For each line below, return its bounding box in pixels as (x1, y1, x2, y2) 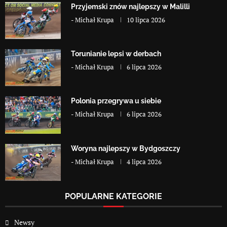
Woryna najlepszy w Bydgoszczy (71, 144, 180, 153)
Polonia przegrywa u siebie (71, 97, 161, 105)
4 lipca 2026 (127, 157, 162, 166)
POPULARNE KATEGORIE (65, 192, 162, 202)
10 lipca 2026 (127, 15, 165, 24)
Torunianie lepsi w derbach (71, 50, 161, 58)
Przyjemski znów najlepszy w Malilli (71, 2, 190, 11)
